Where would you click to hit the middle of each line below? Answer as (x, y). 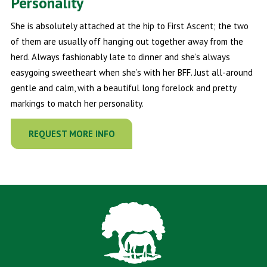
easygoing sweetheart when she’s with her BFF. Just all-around (131, 73)
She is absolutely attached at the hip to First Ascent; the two (129, 26)
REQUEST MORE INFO (72, 134)
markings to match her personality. (77, 104)
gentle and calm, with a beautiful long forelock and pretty (123, 88)
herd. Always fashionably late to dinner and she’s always (120, 57)
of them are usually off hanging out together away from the (127, 42)
